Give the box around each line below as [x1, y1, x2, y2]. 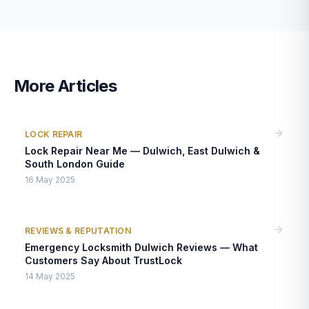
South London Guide [25, 158, 125, 170]
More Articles [14, 76, 117, 96]
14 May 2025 [25, 271, 75, 281]
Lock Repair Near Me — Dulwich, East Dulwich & [25, 145, 260, 157]
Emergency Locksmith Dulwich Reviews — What [25, 241, 258, 253]
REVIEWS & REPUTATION [25, 226, 131, 236]
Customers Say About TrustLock [25, 255, 182, 266]
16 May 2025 [25, 175, 75, 185]
